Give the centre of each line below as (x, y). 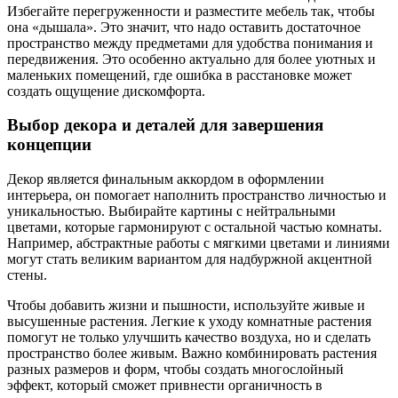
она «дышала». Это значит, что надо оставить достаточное (184, 27)
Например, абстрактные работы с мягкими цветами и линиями (199, 243)
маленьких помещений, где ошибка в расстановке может (179, 75)
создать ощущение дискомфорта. (106, 91)
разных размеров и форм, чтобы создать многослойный (175, 369)
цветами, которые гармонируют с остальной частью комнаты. (195, 227)
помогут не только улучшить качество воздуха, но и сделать (189, 337)
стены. (27, 275)
